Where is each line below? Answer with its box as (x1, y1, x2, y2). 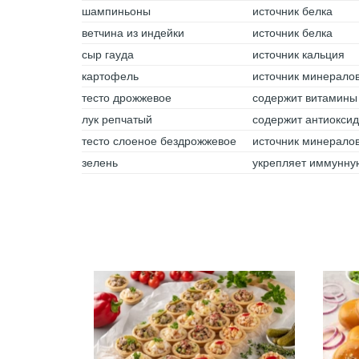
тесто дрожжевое (82, 91, 171, 104)
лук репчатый (82, 113, 152, 126)
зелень (82, 156, 118, 169)
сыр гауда (82, 48, 134, 61)
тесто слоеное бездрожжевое (82, 135, 236, 147)
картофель (82, 70, 139, 83)
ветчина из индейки (82, 26, 184, 39)
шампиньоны (82, 5, 151, 18)
